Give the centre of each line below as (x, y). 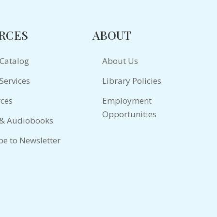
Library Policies (132, 81)
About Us (120, 61)
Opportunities (129, 114)
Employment (127, 101)
